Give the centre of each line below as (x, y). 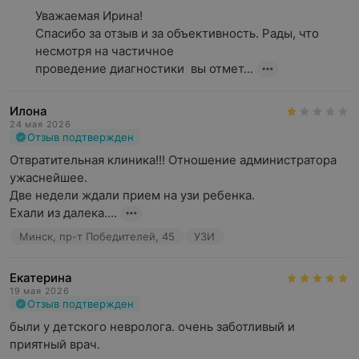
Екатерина (41, 278)
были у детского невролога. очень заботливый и (152, 327)
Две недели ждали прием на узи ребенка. (134, 195)
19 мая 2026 (40, 291)
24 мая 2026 (40, 124)
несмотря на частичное (105, 51)
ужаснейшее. (50, 177)
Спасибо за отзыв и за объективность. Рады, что (177, 33)
